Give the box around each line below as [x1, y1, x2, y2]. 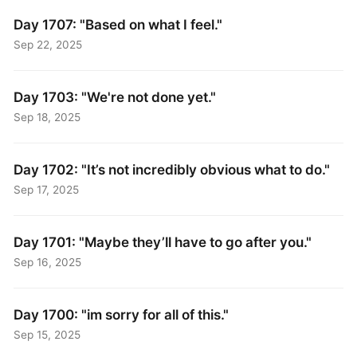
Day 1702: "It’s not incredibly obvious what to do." [14, 161, 331, 178]
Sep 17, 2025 [14, 183, 80, 197]
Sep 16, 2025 [14, 256, 82, 269]
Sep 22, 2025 [14, 38, 83, 52]
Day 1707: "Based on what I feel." [14, 16, 223, 33]
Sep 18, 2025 [14, 111, 81, 124]
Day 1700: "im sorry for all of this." [14, 306, 229, 324]
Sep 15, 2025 [14, 328, 81, 342]
